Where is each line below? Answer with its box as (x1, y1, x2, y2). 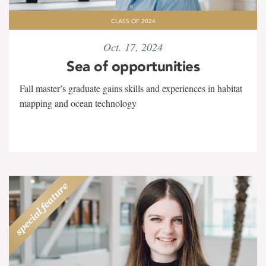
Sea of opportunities (66, 58, 199, 75)
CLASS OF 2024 (110, 18, 156, 25)
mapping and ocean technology (20, 97, 137, 109)
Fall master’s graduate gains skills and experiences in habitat (20, 82, 242, 94)
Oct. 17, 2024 (103, 40, 163, 54)
